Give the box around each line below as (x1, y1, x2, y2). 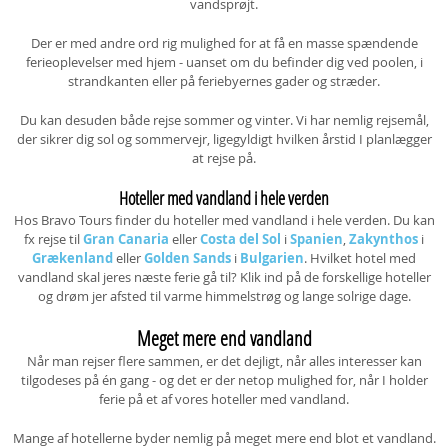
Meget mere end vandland (136, 325, 312, 351)
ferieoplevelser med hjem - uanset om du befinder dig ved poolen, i (25, 53, 423, 71)
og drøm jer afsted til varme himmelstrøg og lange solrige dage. (37, 287, 411, 305)
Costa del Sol (200, 230, 281, 248)
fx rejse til (24, 230, 83, 248)
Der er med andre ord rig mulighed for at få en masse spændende (30, 34, 418, 52)
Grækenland (32, 249, 113, 267)
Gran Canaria (83, 230, 169, 248)
